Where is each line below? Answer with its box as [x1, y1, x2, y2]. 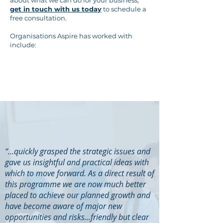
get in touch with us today [10, 5, 102, 13]
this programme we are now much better [5, 179, 146, 190]
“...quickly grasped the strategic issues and [5, 146, 150, 157]
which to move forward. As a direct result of [5, 168, 154, 179]
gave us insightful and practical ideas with [5, 157, 149, 168]
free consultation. [10, 14, 67, 22]
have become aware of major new [5, 201, 122, 212]
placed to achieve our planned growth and [5, 190, 150, 201]
